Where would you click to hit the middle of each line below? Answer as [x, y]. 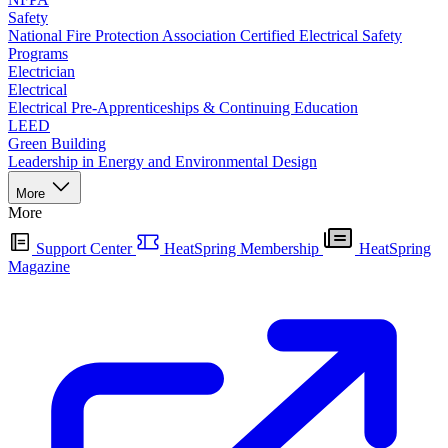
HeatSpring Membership [241, 248]
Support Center [84, 248]
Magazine [39, 266]
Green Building [57, 143]
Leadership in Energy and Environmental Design [162, 161]
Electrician [41, 71]
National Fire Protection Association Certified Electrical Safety [205, 35]
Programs [38, 53]
